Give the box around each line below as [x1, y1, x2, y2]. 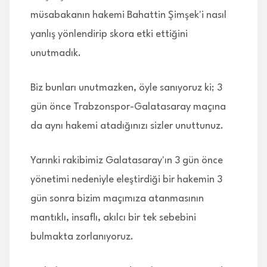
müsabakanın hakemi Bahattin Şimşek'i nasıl [30, 10, 226, 20]
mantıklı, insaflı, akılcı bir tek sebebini [30, 212, 196, 223]
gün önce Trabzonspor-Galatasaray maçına [30, 101, 226, 112]
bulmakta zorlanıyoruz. [30, 231, 133, 242]
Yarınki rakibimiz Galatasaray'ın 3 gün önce [30, 155, 223, 166]
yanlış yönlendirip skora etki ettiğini [30, 29, 188, 39]
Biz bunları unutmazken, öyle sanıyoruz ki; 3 [30, 82, 222, 93]
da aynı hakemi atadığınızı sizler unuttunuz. [30, 120, 223, 131]
